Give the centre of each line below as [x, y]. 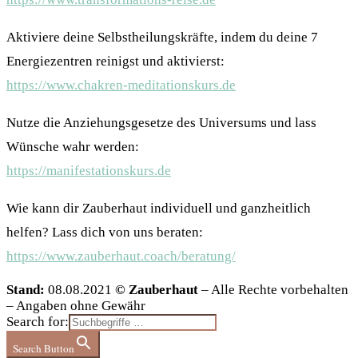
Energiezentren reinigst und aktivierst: [115, 62]
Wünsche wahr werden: [73, 147]
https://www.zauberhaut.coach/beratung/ [121, 257]
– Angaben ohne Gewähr [76, 306]
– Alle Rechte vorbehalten [273, 290]
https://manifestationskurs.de [89, 171]
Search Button [44, 349]
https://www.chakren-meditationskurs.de [121, 86]
